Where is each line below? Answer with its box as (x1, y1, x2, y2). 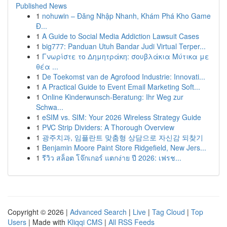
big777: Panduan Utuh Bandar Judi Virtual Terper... (42, 41, 206, 51)
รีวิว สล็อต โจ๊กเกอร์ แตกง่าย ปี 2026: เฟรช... (42, 153, 181, 163)
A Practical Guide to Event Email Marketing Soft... (42, 82, 200, 92)
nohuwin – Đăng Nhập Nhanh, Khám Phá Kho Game (42, 11, 211, 21)
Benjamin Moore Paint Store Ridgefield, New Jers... (42, 142, 206, 153)
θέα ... (36, 61, 58, 71)
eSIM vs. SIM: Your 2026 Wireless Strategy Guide (42, 112, 201, 122)
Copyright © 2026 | (8, 207, 70, 217)
